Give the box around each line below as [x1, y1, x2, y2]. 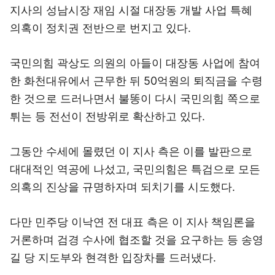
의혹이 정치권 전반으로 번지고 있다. [10, 21, 191, 34]
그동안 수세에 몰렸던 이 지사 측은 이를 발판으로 [10, 145, 252, 158]
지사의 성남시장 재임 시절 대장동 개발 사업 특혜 [10, 4, 252, 17]
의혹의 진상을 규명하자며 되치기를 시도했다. [10, 180, 235, 193]
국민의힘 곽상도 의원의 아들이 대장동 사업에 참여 [10, 56, 260, 69]
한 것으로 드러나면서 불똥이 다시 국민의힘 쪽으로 [10, 92, 260, 105]
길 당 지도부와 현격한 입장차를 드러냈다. [10, 251, 216, 264]
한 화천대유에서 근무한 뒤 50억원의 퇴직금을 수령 [10, 74, 263, 87]
